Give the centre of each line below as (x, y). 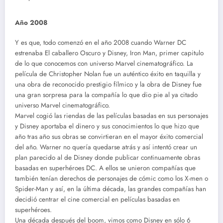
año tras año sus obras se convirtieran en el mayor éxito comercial (109, 137)
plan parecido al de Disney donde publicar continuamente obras (108, 158)
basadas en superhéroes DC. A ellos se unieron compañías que (105, 168)
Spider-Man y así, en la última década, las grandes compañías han (111, 189)
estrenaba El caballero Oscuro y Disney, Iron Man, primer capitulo (109, 53)
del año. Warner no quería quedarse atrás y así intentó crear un (106, 147)
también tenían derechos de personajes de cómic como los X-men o (111, 179)
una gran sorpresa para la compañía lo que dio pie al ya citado (106, 95)
